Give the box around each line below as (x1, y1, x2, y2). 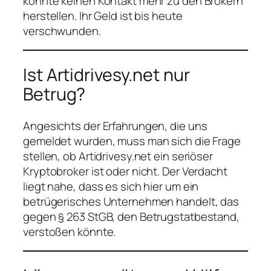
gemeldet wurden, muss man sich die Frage (23, 132, 241, 149)
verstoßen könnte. (23, 223, 116, 240)
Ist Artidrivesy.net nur (23, 62, 190, 87)
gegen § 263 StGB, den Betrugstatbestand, (23, 208, 240, 224)
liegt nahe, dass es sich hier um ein (23, 178, 199, 194)
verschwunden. (23, 22, 101, 39)
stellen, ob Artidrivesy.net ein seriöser (23, 148, 213, 164)
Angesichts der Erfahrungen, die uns (23, 117, 207, 134)
